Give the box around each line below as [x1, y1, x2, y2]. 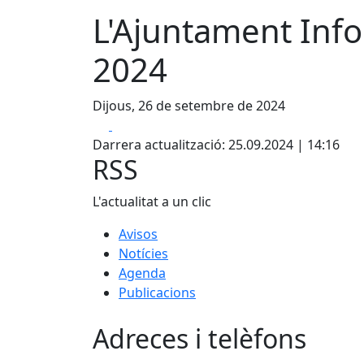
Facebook [111, 115, 171, 133]
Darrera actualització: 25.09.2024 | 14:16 [93, 136, 340, 154]
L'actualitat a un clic [93, 193, 211, 210]
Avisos [119, 225, 158, 243]
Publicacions [119, 284, 196, 301]
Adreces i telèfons [93, 320, 306, 356]
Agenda [119, 264, 166, 282]
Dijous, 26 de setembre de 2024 [93, 97, 285, 115]
